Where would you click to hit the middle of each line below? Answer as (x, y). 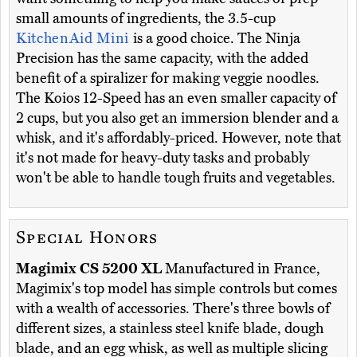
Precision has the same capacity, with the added (162, 59)
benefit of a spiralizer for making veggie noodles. (168, 78)
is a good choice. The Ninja (216, 39)
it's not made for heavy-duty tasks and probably (163, 158)
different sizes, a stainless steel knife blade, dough (170, 329)
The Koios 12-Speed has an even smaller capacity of (176, 98)
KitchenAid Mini (75, 39)
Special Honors (87, 237)
